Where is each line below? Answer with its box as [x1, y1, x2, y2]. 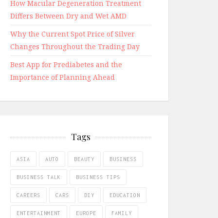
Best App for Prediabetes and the [10, 60, 122, 69]
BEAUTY [74, 156, 94, 162]
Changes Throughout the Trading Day [10, 42, 140, 51]
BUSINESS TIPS [76, 174, 120, 180]
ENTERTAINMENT [17, 210, 61, 216]
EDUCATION [109, 192, 140, 198]
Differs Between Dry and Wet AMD [10, 11, 127, 20]
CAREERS [17, 192, 40, 198]
